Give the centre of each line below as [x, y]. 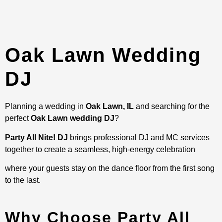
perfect [18, 118]
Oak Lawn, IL [110, 107]
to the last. [23, 180]
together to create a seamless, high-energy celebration [100, 149]
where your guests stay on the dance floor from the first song [110, 168]
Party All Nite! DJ [36, 137]
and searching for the [172, 107]
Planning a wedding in [45, 107]
